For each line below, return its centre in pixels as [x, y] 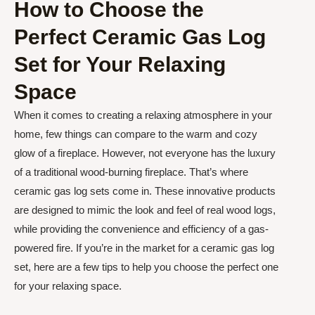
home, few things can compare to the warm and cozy [136, 134]
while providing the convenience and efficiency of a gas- [141, 229]
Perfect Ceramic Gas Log [140, 37]
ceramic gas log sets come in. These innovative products [145, 191]
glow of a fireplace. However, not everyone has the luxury [145, 153]
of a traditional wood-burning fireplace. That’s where [131, 172]
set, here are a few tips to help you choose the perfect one [146, 266]
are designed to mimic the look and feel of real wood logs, [145, 210]
